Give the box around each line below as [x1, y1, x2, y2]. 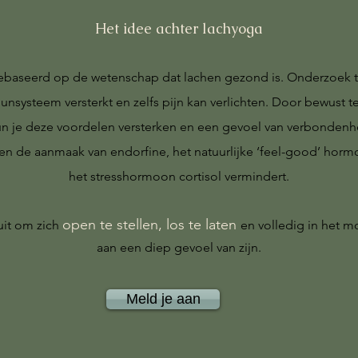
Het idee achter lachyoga [94, 19, 263, 38]
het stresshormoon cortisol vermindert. [68, 169, 289, 184]
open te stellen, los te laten [62, 216, 237, 233]
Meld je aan [125, 291, 201, 307]
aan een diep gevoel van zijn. [96, 240, 261, 255]
